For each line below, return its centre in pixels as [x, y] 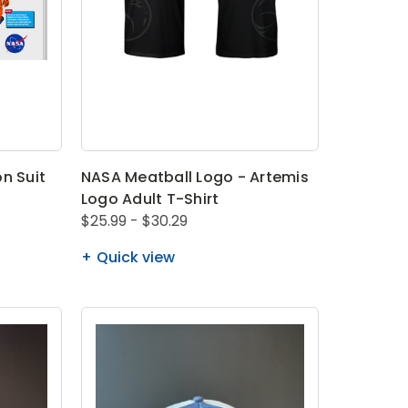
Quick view [135, 257]
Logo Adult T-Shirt [150, 199]
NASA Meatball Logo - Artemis [194, 177]
